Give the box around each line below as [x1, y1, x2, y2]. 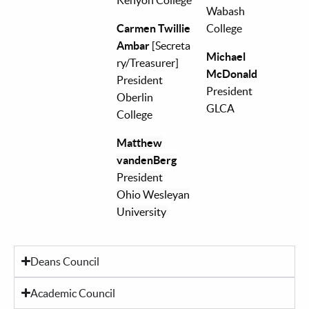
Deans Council [30, 255, 100, 268]
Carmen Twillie [117, 21, 191, 34]
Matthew [117, 136, 163, 149]
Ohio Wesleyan [117, 188, 190, 201]
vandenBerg [117, 153, 177, 166]
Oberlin [117, 90, 154, 103]
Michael [206, 50, 246, 63]
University [117, 205, 169, 218]
